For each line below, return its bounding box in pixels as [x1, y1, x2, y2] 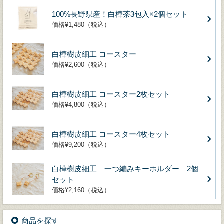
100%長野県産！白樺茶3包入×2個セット [52, 9, 188, 18]
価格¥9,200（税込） [52, 140, 110, 148]
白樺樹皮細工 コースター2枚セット [52, 89, 170, 98]
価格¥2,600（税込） [52, 60, 110, 68]
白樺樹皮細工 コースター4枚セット [52, 129, 170, 138]
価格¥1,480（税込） [52, 20, 110, 28]
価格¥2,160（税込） [52, 186, 110, 194]
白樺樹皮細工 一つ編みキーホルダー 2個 [52, 164, 198, 173]
